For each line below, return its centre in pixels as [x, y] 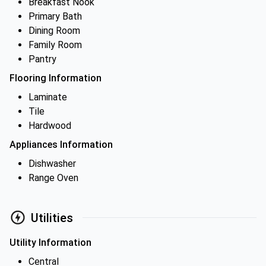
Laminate [48, 97]
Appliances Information [61, 145]
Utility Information [50, 243]
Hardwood [50, 126]
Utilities [52, 218]
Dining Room [54, 31]
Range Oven [53, 178]
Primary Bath [55, 16]
